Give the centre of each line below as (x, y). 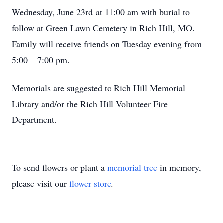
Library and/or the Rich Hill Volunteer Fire (90, 104)
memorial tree (132, 167)
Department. (34, 119)
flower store (90, 183)
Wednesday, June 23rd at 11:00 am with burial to (101, 12)
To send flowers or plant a (59, 167)
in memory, (179, 167)
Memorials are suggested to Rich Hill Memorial (99, 88)
